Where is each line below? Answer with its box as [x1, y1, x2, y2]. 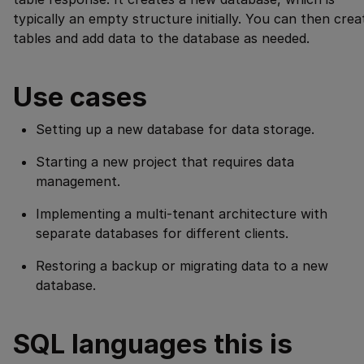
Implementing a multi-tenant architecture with [36, 205, 327, 222]
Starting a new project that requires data [36, 153, 294, 170]
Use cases [13, 80, 147, 113]
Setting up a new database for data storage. [36, 120, 314, 137]
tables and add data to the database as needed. [13, 29, 310, 46]
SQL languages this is [13, 327, 292, 360]
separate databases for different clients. [36, 224, 288, 241]
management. [36, 172, 120, 189]
